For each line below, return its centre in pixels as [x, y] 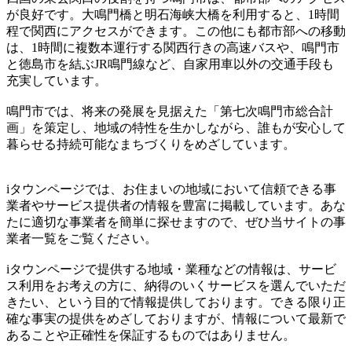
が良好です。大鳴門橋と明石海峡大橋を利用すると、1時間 [173, 14]
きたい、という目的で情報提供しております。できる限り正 [176, 302]
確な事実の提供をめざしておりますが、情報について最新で [176, 318]
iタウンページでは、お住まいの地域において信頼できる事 [171, 189]
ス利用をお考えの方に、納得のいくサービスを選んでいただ [176, 285]
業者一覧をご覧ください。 [82, 238]
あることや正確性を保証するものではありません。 [151, 335]
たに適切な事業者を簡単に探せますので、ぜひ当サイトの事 [176, 222]
